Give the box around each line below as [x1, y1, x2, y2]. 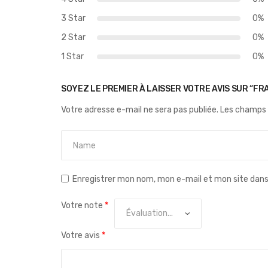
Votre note [61, 200, 105, 211]
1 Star [61, 51, 84, 62]
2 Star [61, 32, 86, 42]
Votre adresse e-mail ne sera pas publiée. [61, 105, 218, 115]
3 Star [61, 13, 86, 23]
